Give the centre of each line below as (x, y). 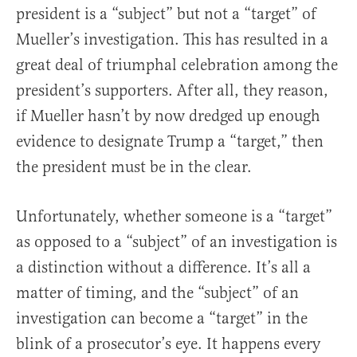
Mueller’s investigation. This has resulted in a (172, 39)
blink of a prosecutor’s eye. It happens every (168, 343)
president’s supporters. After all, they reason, (172, 90)
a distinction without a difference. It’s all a (163, 267)
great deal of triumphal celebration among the (177, 65)
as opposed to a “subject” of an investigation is (177, 241)
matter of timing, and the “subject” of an (157, 292)
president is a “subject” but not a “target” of (166, 14)
